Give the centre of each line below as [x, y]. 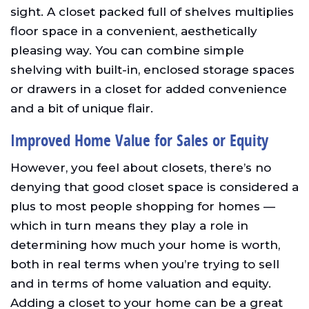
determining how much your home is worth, [145, 245]
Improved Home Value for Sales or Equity [139, 141]
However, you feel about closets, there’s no [141, 168]
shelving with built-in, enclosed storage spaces [152, 70]
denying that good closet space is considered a [154, 187]
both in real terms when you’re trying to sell [145, 265]
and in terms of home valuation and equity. [141, 284]
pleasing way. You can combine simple [127, 51]
